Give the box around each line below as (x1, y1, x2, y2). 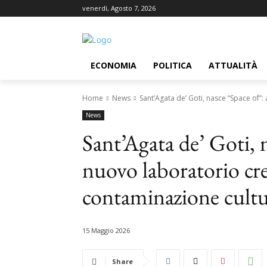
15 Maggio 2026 (82, 226, 130, 235)
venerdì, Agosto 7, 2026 (82, 4, 156, 13)
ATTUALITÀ (209, 60, 257, 71)
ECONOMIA (91, 60, 136, 71)
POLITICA (153, 60, 192, 71)
